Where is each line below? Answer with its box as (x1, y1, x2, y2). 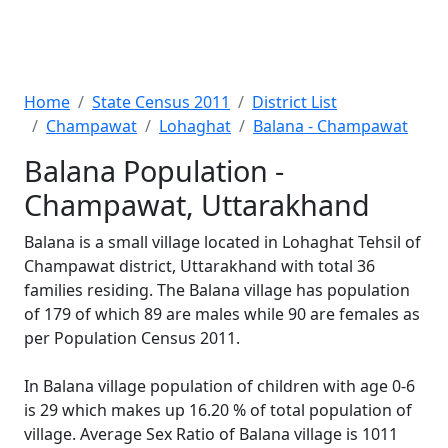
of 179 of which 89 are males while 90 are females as (24, 303, 420, 325)
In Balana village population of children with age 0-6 (24, 375, 415, 397)
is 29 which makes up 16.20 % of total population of (24, 399, 412, 421)
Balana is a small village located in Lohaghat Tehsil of (24, 231, 421, 253)
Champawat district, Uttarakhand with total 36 (24, 255, 375, 277)
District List (252, 91, 337, 113)
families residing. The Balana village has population (24, 279, 410, 301)
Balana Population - (24, 151, 284, 190)
